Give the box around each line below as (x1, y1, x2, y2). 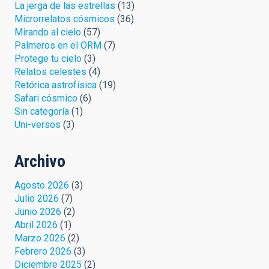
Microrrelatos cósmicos (14, 13, 115, 25)
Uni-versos (14, 118, 61, 130)
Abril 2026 (14, 219, 58, 231)
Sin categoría (14, 105, 69, 117)
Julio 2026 (14, 192, 59, 204)
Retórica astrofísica (14, 79, 97, 91)
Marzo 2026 (14, 232, 65, 244)
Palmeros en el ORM (14, 39, 101, 51)
